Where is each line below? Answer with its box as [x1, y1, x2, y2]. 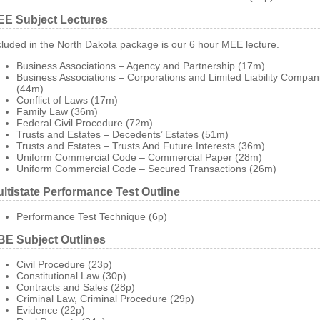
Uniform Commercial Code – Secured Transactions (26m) [16, 163, 276, 174]
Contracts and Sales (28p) [16, 281, 135, 293]
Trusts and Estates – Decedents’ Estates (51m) [16, 129, 229, 140]
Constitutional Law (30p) [16, 270, 126, 281]
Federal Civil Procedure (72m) [16, 117, 153, 129]
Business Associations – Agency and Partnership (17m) [16, 60, 265, 71]
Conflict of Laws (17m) [16, 94, 118, 106]
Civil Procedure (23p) [16, 259, 112, 270]
